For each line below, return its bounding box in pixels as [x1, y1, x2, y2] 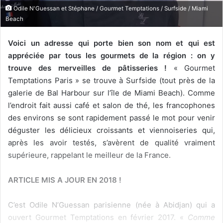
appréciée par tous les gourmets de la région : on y [8, 51, 215, 61]
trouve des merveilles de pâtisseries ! [8, 63, 174, 73]
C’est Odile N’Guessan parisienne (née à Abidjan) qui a [8, 200, 215, 210]
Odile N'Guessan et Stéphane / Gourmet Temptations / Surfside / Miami [12, 5, 208, 12]
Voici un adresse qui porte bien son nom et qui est [8, 38, 215, 48]
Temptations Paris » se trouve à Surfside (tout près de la [8, 76, 215, 86]
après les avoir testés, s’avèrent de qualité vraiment [8, 138, 215, 148]
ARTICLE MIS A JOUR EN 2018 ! [8, 175, 121, 185]
